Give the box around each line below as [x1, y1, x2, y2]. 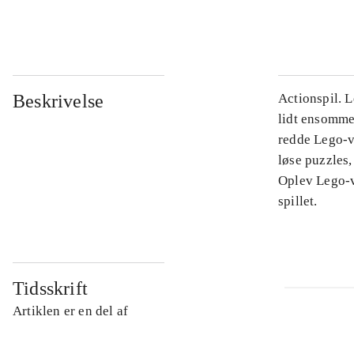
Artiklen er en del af [13, 303, 129, 319]
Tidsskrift [13, 278, 88, 299]
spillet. [278, 194, 318, 209]
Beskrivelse [13, 91, 104, 112]
